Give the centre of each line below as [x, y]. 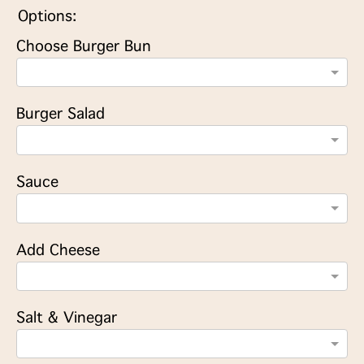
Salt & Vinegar [67, 317]
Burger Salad [61, 113]
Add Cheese [58, 250]
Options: [47, 16]
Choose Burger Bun [84, 46]
